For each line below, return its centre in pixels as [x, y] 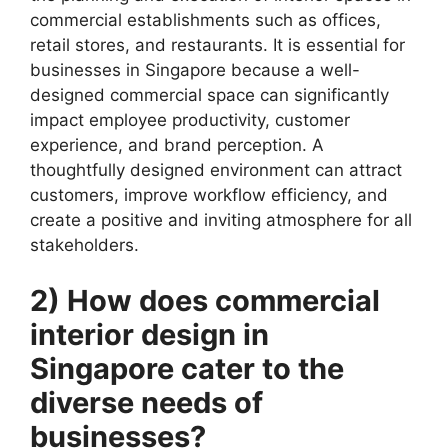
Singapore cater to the [187, 368]
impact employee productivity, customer [190, 120]
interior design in [149, 334]
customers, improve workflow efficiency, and [209, 195]
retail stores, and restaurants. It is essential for [217, 45]
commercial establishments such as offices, [205, 20]
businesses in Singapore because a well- [195, 70]
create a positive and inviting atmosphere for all [221, 220]
